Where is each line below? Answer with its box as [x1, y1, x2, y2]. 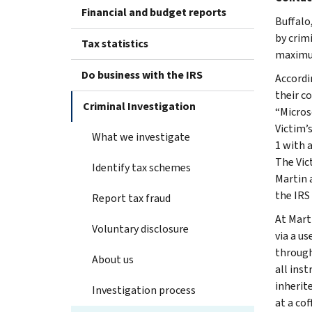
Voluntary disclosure [92, 221, 189, 236]
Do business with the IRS [81, 67, 203, 82]
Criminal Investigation [83, 98, 196, 114]
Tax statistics [81, 36, 148, 51]
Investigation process [92, 282, 196, 297]
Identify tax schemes [92, 159, 191, 175]
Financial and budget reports [81, 4, 226, 19]
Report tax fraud [92, 190, 171, 205]
